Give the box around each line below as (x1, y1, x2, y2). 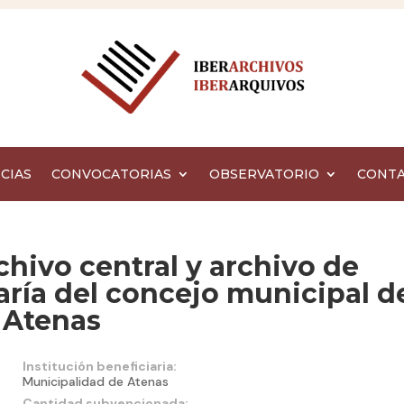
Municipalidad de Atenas (22, 373, 169, 390)
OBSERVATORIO (209, 166, 319, 183)
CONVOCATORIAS (51, 166, 171, 183)
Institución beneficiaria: (22, 358, 177, 375)
